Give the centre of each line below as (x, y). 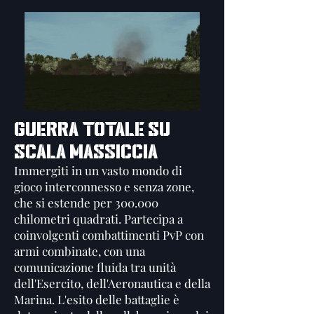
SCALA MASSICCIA (86, 151)
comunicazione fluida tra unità (95, 267)
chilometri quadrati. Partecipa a (98, 219)
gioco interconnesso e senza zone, (104, 186)
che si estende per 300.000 (86, 203)
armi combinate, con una (80, 251)
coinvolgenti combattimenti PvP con (109, 235)
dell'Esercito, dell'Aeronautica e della (112, 283)
